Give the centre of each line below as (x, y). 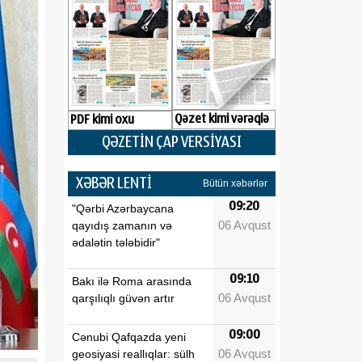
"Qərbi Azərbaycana (123, 208)
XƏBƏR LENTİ (114, 183)
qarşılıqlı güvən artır (123, 298)
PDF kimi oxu (102, 120)
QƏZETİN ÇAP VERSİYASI (172, 142)
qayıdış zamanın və (122, 225)
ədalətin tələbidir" (116, 242)
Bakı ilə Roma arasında (132, 281)
